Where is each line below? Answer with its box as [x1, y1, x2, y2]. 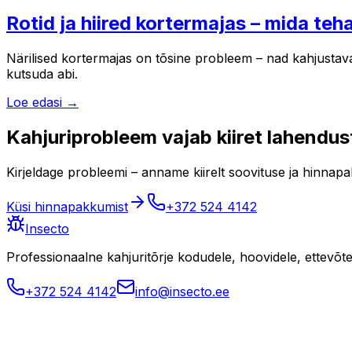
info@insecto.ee [135, 284, 229, 300]
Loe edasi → [6, 94, 79, 111]
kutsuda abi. [6, 66, 78, 82]
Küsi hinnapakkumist [6, 199, 128, 215]
